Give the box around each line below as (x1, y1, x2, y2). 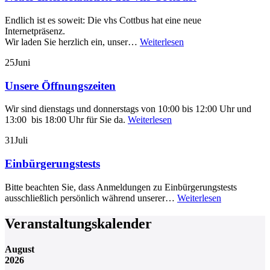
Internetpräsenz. (5, 25, 67, 36)
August (5, 243, 34, 254)
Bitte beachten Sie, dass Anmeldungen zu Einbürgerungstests (5, 181, 237, 192)
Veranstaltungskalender (5, 215, 152, 231)
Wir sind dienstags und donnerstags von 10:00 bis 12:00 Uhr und (5, 104, 251, 115)
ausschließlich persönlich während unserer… (5, 192, 177, 203)
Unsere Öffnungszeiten (5, 79, 116, 92)
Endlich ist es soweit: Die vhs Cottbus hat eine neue (5, 14, 201, 25)
